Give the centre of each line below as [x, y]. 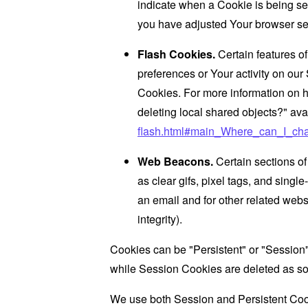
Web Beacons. [175, 161]
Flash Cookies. [176, 54]
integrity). [160, 219]
